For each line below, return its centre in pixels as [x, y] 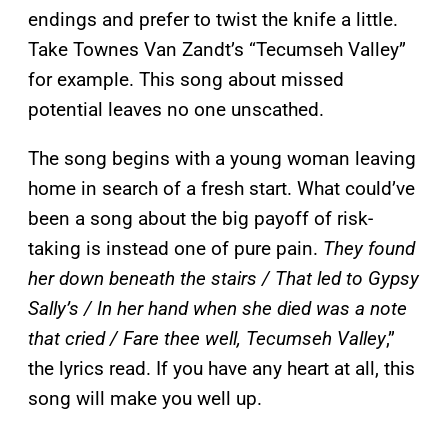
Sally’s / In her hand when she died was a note [217, 309]
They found [369, 249]
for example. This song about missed [186, 80]
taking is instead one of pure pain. [175, 249]
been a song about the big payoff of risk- [200, 219]
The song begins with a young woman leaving [222, 159]
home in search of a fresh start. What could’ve [221, 189]
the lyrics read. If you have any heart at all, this [221, 369]
